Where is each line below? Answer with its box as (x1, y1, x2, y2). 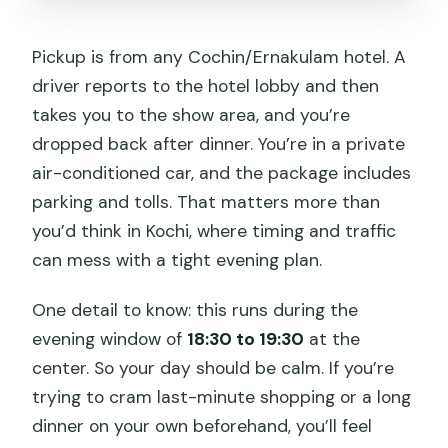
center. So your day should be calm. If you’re (32, 356, 395, 379)
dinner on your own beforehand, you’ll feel (32, 414, 373, 437)
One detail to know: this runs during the (32, 298, 359, 321)
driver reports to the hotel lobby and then (32, 74, 380, 97)
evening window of (32, 327, 188, 350)
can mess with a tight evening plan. (32, 248, 323, 271)
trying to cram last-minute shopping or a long (32, 385, 412, 408)
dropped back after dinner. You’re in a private (32, 132, 406, 155)
